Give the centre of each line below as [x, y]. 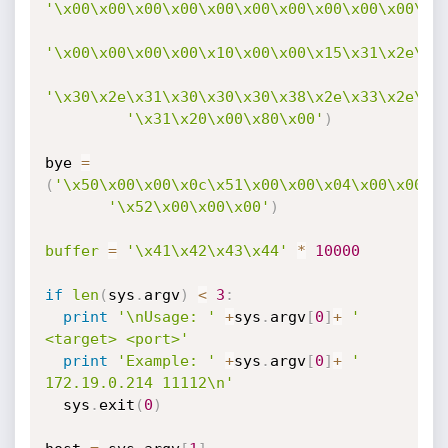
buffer [71, 251]
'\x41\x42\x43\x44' [206, 251]
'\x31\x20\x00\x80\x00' [224, 119]
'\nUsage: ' [166, 317]
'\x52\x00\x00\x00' [188, 207]
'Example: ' [166, 361]
